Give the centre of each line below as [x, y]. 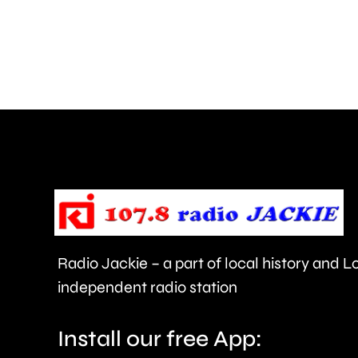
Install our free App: [159, 338]
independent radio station [147, 287]
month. [201, 103]
